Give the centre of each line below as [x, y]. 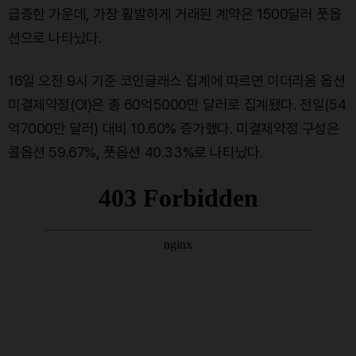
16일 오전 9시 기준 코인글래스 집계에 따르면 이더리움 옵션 [177, 81]
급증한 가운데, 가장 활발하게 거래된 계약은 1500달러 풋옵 [175, 14]
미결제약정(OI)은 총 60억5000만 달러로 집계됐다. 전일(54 [177, 105]
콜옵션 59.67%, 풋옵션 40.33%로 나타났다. [135, 153]
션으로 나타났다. [55, 38]
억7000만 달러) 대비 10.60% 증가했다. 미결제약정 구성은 [174, 129]
